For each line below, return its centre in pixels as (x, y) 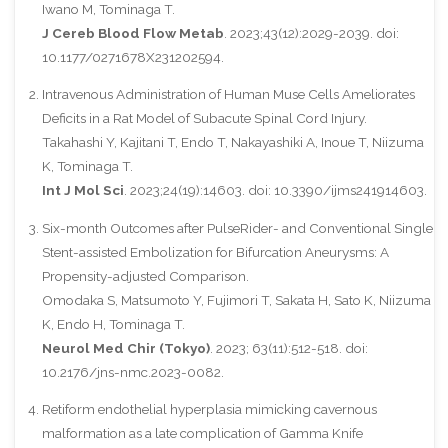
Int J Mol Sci (82, 190)
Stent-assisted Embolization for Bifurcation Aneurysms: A (215, 251)
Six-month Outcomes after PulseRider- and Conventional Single (237, 227)
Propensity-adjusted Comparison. (145, 275)
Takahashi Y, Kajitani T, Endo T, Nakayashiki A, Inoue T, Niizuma (232, 142)
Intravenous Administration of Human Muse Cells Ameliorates (228, 94)
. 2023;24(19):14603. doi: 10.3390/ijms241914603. (275, 190)
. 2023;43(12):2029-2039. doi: (311, 32)
